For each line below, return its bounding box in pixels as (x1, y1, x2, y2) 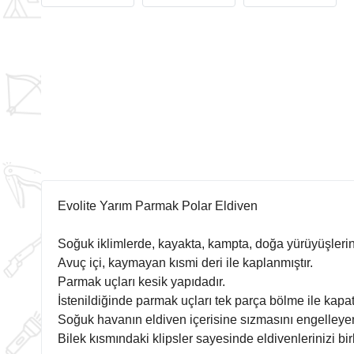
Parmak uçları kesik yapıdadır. (58, 274, 225, 288)
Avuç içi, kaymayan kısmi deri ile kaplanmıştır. (58, 255, 313, 269)
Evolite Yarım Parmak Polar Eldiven (58, 198, 261, 213)
